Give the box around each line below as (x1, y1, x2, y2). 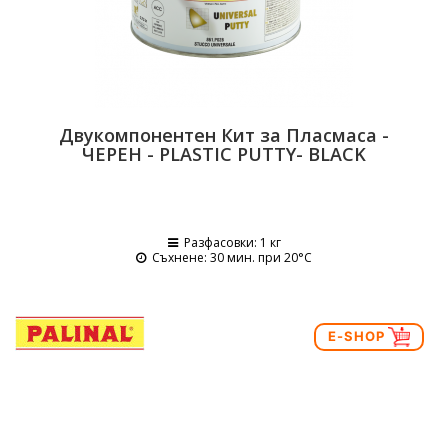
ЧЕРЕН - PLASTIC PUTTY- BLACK (82, 142, 366, 166)
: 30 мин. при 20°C (204, 249, 312, 266)
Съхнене (152, 249, 204, 266)
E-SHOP (327, 327, 389, 344)
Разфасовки (183, 234, 254, 251)
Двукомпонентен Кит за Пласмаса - (59, 123, 389, 147)
